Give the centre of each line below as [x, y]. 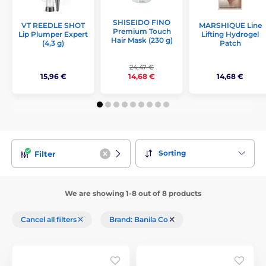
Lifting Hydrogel [230, 34]
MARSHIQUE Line [230, 26]
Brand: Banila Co [140, 219]
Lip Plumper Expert [53, 34]
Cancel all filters [50, 219]
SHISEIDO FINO [142, 22]
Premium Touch [142, 31]
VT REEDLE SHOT [53, 26]
